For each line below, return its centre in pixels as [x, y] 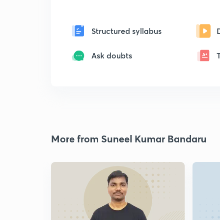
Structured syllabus [126, 31]
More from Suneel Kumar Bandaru [129, 139]
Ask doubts [112, 55]
